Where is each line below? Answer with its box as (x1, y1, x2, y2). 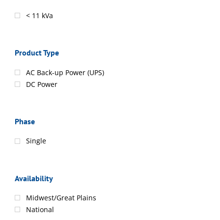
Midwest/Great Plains (26, 193, 96, 202)
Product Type (15, 48, 59, 58)
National (26, 205, 54, 214)
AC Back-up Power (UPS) (26, 67, 104, 77)
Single (26, 136, 46, 146)
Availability (15, 173, 53, 183)
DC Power (26, 79, 57, 89)
